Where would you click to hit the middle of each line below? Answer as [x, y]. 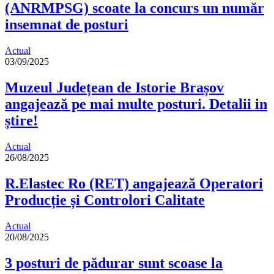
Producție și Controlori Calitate [105, 200]
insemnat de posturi [67, 25]
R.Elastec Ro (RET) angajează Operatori [134, 183]
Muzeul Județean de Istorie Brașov [114, 88]
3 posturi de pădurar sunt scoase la [114, 263]
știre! [21, 121]
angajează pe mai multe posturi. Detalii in [136, 104]
